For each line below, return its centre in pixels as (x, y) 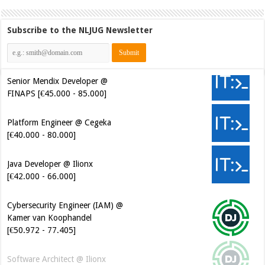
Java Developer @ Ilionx (50, 164)
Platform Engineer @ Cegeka (59, 123)
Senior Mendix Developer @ (58, 81)
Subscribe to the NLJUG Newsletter (80, 30)
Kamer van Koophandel (50, 218)
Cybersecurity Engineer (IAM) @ (65, 206)
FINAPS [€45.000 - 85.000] (57, 94)
